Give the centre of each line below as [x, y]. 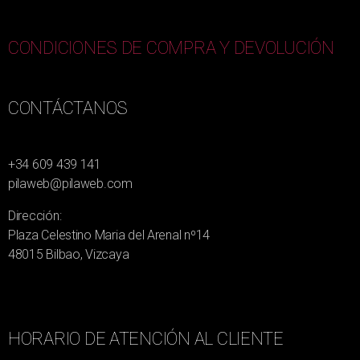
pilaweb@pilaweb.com [70, 184]
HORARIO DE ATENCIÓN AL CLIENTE [146, 339]
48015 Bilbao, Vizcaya [69, 255]
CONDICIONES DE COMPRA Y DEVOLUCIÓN [171, 48]
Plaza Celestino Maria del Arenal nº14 [109, 235]
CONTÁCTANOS [68, 108]
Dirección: [35, 216]
